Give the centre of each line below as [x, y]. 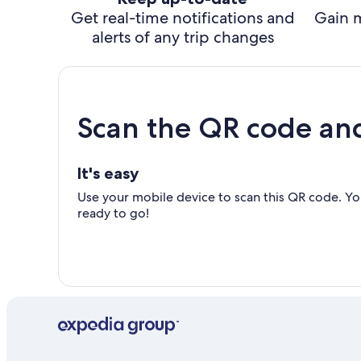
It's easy [108, 173]
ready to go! [113, 213]
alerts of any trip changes [183, 37]
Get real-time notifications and [183, 18]
